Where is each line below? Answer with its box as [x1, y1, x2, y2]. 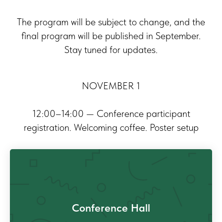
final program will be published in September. [21, 30, 201, 42]
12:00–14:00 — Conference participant [32, 108, 190, 120]
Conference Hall [72, 201, 150, 214]
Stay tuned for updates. [64, 44, 158, 56]
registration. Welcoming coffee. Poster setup [23, 121, 199, 134]
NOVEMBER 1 [82, 80, 140, 92]
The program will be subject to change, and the [17, 16, 205, 28]
